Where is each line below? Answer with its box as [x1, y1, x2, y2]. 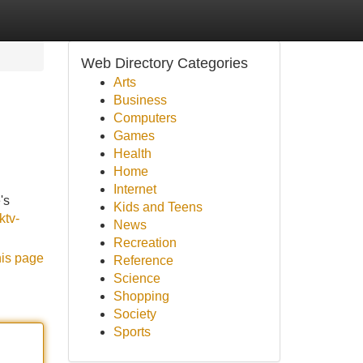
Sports [113, 325, 151, 339]
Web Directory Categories [80, 55, 248, 71]
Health [113, 147, 152, 160]
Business [113, 93, 167, 107]
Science [113, 271, 160, 285]
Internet [113, 182, 156, 196]
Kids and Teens [113, 200, 203, 214]
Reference [113, 254, 173, 267]
